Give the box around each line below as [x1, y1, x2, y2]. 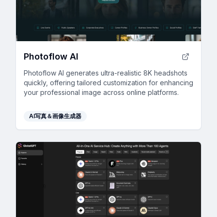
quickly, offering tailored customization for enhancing [24, 78, 193, 87]
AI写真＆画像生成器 [29, 112, 81, 120]
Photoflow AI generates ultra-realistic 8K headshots [24, 68, 187, 77]
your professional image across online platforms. [24, 88, 179, 96]
